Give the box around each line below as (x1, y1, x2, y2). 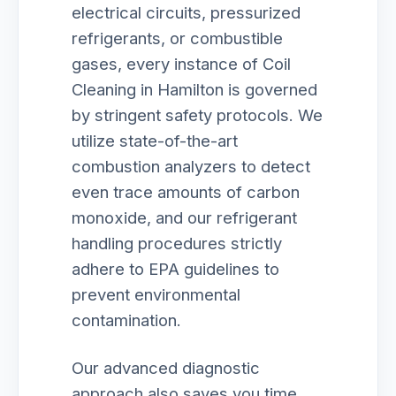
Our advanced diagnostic (72, 358, 260, 377)
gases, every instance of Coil (72, 54, 291, 73)
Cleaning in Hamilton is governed (72, 80, 317, 99)
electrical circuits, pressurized (72, 3, 301, 22)
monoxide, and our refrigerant (72, 208, 297, 227)
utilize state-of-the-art (72, 131, 238, 150)
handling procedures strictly (72, 233, 282, 253)
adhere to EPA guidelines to (72, 259, 279, 278)
